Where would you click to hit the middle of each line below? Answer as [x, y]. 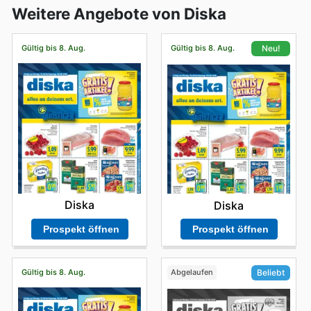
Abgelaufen [192, 272]
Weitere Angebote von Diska [119, 14]
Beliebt [271, 273]
